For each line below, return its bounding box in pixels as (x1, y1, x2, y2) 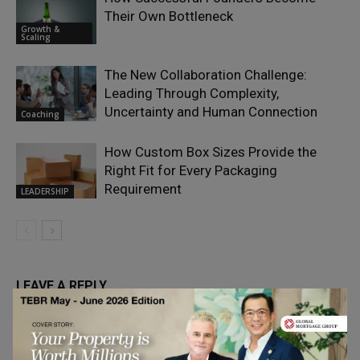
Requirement (104, 181, 182, 197)
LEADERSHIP (21, 185, 69, 197)
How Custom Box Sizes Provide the (104, 144, 317, 160)
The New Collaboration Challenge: (104, 67, 307, 83)
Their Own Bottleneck (104, 8, 233, 24)
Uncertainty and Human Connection (104, 104, 317, 120)
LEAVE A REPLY (16, 278, 107, 293)
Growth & (21, 22, 59, 35)
